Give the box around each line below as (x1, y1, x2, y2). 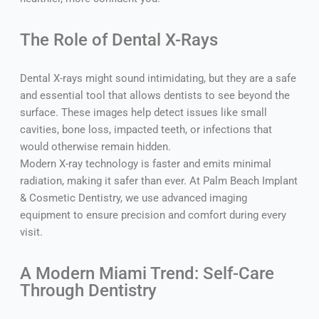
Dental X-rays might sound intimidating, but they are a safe (19, 71, 296, 85)
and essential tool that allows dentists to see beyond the (19, 88, 290, 102)
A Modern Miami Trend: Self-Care (19, 263, 274, 283)
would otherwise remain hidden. (19, 140, 171, 153)
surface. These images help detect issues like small (19, 105, 267, 119)
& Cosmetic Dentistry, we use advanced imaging (19, 191, 247, 204)
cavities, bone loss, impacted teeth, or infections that (19, 122, 272, 136)
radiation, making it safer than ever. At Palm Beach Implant (19, 174, 298, 187)
